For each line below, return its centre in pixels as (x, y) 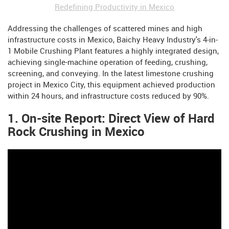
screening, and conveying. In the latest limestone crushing (111, 74)
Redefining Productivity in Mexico (114, 7)
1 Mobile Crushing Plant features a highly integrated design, (113, 51)
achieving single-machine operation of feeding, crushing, (108, 63)
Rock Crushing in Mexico (76, 132)
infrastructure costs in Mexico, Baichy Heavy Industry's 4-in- (113, 40)
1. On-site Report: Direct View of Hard (111, 119)
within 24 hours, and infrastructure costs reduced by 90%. (108, 96)
